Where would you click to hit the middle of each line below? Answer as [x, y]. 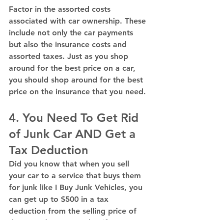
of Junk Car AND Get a [74, 134]
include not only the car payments [72, 33]
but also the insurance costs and [69, 44]
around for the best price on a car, [73, 68]
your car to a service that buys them [76, 176]
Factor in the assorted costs [61, 9]
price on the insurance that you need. [79, 92]
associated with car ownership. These [79, 21]
